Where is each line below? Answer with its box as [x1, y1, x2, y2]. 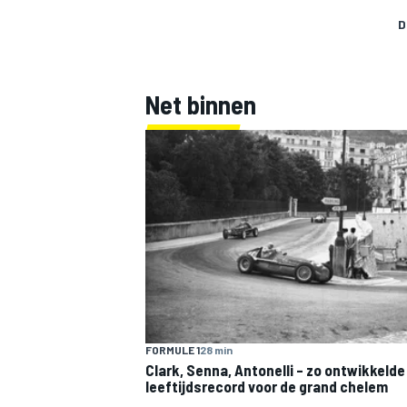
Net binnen [145, 89, 256, 121]
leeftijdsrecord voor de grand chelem [145, 377, 388, 396]
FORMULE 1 [145, 343, 200, 357]
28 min [200, 343, 233, 357]
